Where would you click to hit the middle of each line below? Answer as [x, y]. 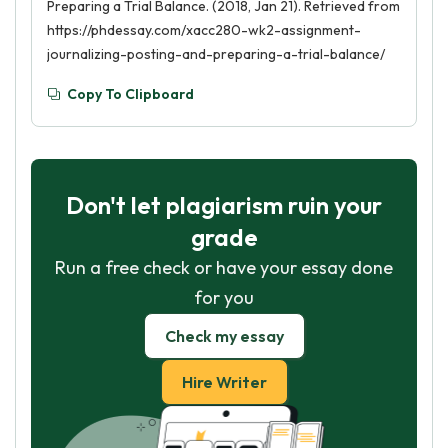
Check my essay [224, 336]
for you [224, 297]
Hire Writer [224, 382]
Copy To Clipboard [130, 94]
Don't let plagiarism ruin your [224, 205]
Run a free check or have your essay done [224, 267]
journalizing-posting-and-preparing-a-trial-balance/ [216, 54]
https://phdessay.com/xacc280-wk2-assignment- [204, 30]
